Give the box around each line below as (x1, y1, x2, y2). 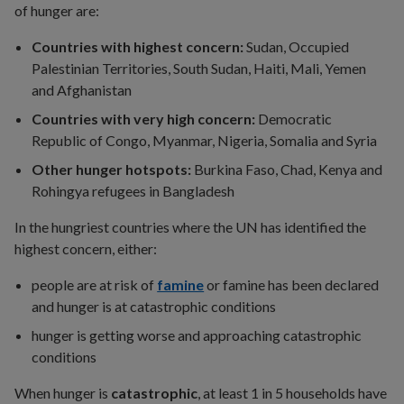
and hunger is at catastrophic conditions (32, 298, 277, 315)
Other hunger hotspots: (32, 161, 195, 178)
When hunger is (14, 384, 111, 401)
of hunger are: (14, 2, 99, 19)
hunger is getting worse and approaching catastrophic (32, 326, 363, 344)
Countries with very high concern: (32, 110, 256, 127)
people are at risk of (32, 276, 158, 293)
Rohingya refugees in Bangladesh (32, 182, 235, 199)
